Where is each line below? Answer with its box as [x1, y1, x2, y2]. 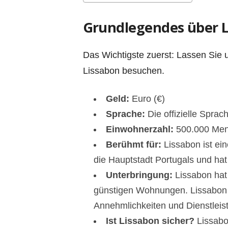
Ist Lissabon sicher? [105, 215, 194, 226]
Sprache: [105, 108, 148, 119]
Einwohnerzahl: [105, 124, 176, 134]
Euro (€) [131, 93, 165, 104]
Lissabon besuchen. [82, 65, 164, 76]
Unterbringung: [105, 169, 175, 180]
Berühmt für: [105, 139, 164, 150]
